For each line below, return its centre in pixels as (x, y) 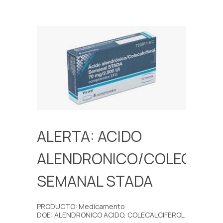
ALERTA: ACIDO (89, 136)
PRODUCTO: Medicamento (81, 207)
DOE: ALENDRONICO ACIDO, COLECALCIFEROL (111, 215)
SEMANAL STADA (95, 181)
